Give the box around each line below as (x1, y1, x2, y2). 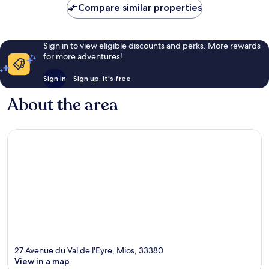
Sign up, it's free (73, 73, 131, 83)
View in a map (14, 256, 70, 267)
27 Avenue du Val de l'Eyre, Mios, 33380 (14, 245, 163, 256)
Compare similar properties (78, 1, 202, 13)
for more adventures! (43, 50, 122, 62)
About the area (7, 93, 118, 116)
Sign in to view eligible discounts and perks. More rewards (43, 40, 261, 51)
